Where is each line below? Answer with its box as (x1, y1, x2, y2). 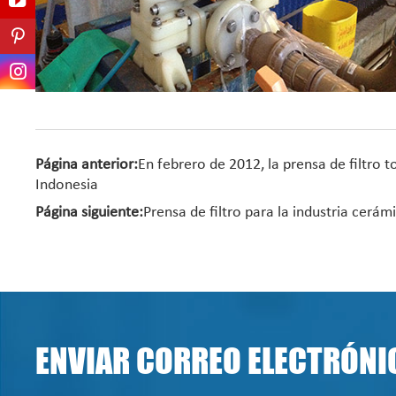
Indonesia (35, 177, 99, 194)
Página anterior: (35, 156, 139, 173)
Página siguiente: (35, 204, 144, 221)
